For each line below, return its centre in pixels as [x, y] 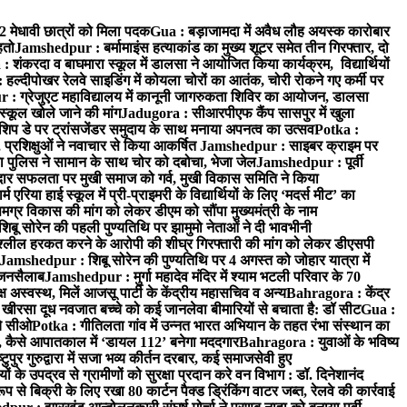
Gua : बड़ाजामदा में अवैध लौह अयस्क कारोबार [270, 31]
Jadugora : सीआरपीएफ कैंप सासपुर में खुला [238, 113]
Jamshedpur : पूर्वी [310, 162]
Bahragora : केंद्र [338, 293]
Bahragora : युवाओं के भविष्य [319, 342]
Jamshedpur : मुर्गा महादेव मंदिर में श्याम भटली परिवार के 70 [203, 277]
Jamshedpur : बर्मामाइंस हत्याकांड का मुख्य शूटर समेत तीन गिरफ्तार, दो [202, 48]
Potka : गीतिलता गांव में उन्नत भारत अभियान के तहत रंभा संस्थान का [211, 326]
